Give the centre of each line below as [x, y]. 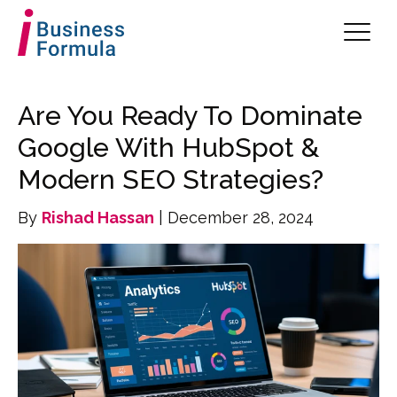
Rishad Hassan [98, 217]
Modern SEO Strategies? [171, 179]
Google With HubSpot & [168, 147]
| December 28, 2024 [234, 217]
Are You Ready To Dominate [190, 115]
